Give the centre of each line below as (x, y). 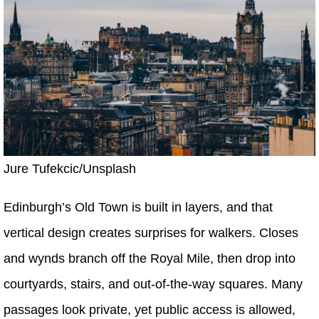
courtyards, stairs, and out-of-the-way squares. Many (153, 284)
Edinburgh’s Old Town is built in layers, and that (138, 207)
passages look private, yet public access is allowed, (150, 309)
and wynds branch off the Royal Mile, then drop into (150, 258)
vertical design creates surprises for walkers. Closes (151, 232)
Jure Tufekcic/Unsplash (70, 168)
